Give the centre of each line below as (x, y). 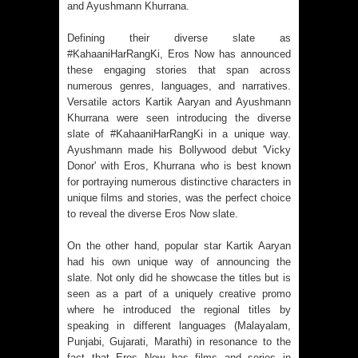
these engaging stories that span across (179, 70)
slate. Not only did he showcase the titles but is (179, 277)
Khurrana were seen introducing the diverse (179, 117)
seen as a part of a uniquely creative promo (179, 293)
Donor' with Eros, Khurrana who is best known (179, 165)
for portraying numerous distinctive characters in (179, 181)
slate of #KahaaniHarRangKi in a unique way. (179, 133)
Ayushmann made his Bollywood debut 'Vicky (179, 149)
